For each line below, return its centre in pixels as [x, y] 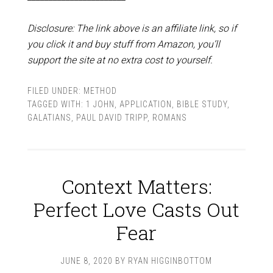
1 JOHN [100, 104]
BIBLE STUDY [202, 104]
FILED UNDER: [55, 91]
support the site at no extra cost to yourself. [120, 60]
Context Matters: [136, 186]
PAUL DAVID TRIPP [112, 118]
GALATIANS [49, 118]
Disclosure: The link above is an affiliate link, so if [132, 28]
